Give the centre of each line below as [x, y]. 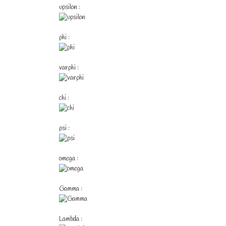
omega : [69, 159]
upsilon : [70, 7]
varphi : [69, 68]
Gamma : [71, 189]
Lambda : [71, 219]
